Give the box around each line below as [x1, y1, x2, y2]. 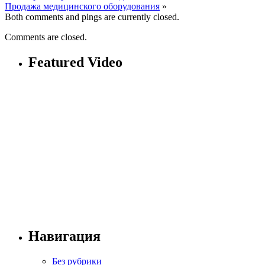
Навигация [28, 228, 101, 244]
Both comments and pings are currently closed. [5, 11, 179, 22]
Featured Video [28, 54, 122, 70]
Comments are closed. [5, 31, 87, 42]
